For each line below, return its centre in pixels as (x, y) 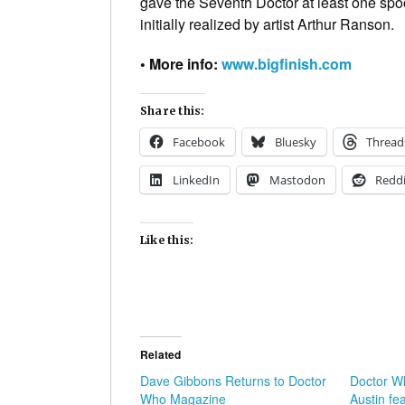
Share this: (173, 110)
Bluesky (296, 141)
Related (161, 354)
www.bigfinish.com (287, 63)
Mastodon (297, 179)
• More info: (181, 63)
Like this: (167, 240)
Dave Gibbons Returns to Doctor (233, 380)
